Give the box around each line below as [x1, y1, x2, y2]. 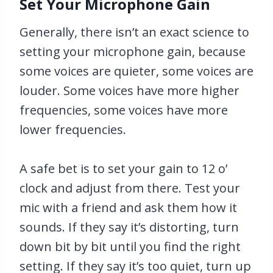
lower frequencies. [19, 121, 126, 138]
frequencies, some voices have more [19, 102, 228, 119]
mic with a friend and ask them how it [19, 199, 237, 216]
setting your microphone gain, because [19, 43, 246, 60]
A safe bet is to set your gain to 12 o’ [19, 160, 227, 177]
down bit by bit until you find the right [19, 238, 241, 255]
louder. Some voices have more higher [19, 82, 239, 99]
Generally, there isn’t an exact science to [19, 24, 249, 41]
